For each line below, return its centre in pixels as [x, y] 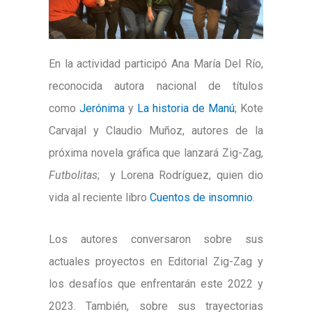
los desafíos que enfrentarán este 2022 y [156, 284]
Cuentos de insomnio [201, 198]
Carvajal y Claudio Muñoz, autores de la [156, 131]
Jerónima [104, 109]
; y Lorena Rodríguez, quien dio [180, 175]
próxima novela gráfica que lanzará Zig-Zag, [156, 153]
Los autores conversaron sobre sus [156, 240]
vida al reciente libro [99, 198]
